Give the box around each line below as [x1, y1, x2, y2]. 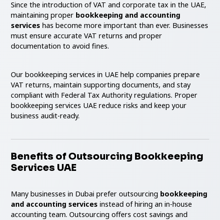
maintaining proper [11, 10, 76, 20]
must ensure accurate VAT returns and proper [11, 30, 163, 40]
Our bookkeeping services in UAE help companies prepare [11, 69, 200, 79]
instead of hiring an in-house [98, 199, 192, 209]
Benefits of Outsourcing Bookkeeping [11, 150, 204, 163]
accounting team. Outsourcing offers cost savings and [11, 209, 188, 219]
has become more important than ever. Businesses [40, 20, 209, 30]
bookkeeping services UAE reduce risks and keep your [11, 100, 187, 110]
